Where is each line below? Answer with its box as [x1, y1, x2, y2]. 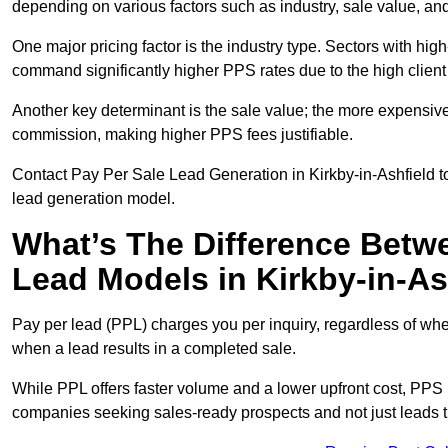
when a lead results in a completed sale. [12, 340, 296, 358]
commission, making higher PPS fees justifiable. [12, 126, 353, 144]
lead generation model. [12, 190, 175, 208]
